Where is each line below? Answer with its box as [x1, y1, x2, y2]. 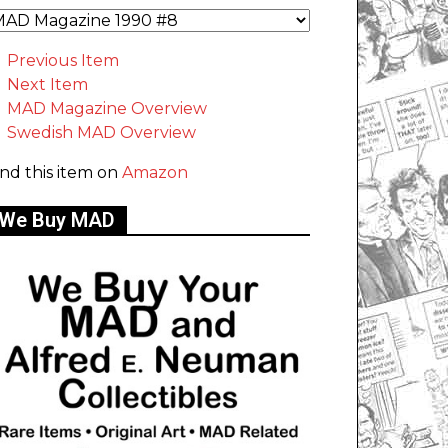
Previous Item [7, 51, 119, 71]
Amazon [122, 163, 188, 183]
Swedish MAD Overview [7, 123, 196, 143]
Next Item [7, 75, 88, 95]
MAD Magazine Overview [7, 99, 207, 119]
